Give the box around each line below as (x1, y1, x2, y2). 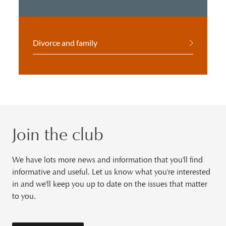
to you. (12, 191, 36, 201)
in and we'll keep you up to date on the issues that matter (12, 179, 207, 189)
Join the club (12, 124, 104, 145)
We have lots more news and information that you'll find (12, 155, 203, 164)
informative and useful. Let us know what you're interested (12, 167, 210, 177)
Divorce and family (33, 38, 98, 47)
